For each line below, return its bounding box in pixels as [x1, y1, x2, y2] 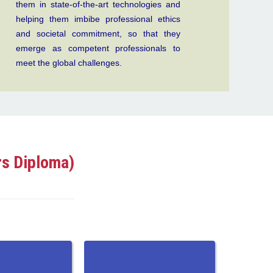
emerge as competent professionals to [16, 43, 180, 53]
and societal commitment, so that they [16, 28, 180, 38]
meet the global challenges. [16, 57, 122, 68]
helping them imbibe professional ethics [16, 13, 180, 24]
